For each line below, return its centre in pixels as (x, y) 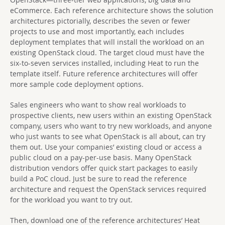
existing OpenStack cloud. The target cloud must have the (107, 52)
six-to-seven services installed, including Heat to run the (104, 63)
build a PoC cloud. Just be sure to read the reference (98, 178)
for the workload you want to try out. (71, 199)
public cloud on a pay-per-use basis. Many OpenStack (101, 157)
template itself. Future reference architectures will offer (104, 73)
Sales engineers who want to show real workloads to (98, 104)
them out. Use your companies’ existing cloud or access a (106, 147)
